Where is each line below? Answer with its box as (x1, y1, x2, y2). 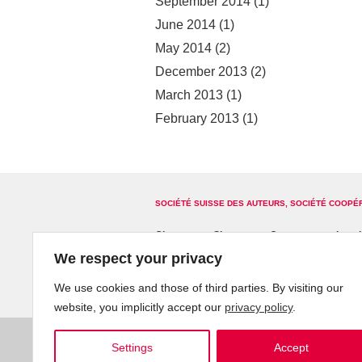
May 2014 (155, 40, 212, 55)
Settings (112, 341, 153, 354)
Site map (213, 229, 254, 242)
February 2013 (155, 111, 239, 125)
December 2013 (155, 64, 247, 78)
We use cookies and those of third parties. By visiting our (54, 281, 343, 294)
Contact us (270, 229, 320, 242)
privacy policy (225, 301, 293, 314)
